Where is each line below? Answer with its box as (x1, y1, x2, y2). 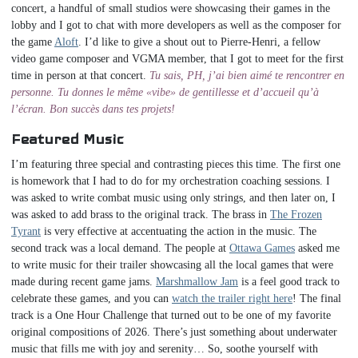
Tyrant (11, 225, 41, 237)
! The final (292, 292, 341, 304)
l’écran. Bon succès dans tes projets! (11, 102, 175, 115)
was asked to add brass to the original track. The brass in (11, 208, 270, 221)
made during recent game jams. (11, 275, 156, 288)
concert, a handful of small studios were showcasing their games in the (11, 2, 330, 14)
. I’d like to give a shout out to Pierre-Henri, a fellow (78, 35, 320, 48)
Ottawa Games (229, 241, 295, 254)
